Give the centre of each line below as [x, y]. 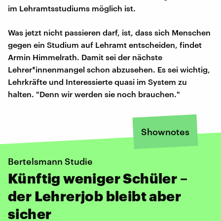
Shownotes [165, 131]
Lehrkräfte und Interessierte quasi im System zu [97, 81]
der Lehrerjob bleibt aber [94, 196]
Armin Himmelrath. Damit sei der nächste [85, 57]
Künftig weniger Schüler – [98, 178]
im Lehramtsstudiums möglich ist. [72, 8]
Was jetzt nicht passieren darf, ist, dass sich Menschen [109, 32]
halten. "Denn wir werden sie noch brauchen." [94, 94]
